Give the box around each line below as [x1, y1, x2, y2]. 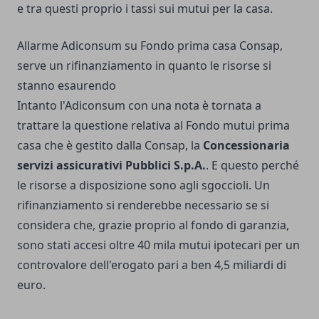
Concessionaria [203, 137, 290, 154]
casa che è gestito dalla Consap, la [17, 137, 203, 154]
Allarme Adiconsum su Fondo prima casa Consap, [17, 38, 283, 54]
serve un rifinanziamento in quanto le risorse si [17, 58, 271, 74]
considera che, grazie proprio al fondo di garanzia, [17, 217, 289, 234]
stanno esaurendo [17, 78, 116, 94]
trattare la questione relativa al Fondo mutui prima [17, 117, 290, 134]
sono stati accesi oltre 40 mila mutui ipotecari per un [17, 237, 300, 253]
